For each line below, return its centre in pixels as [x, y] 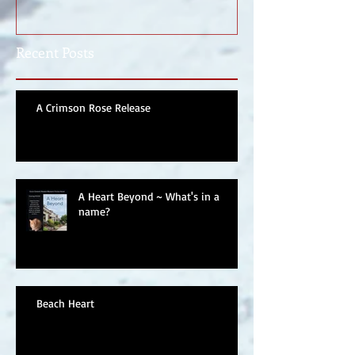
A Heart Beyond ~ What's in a [149, 196]
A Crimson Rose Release [94, 107]
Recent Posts [55, 52]
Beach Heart [65, 303]
